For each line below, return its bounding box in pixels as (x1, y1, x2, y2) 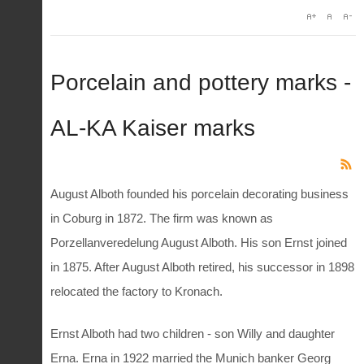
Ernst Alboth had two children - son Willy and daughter (50, 327, 335, 340)
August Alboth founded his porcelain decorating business (50, 186, 349, 201)
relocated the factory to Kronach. (50, 284, 226, 298)
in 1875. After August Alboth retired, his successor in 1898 (50, 259, 354, 274)
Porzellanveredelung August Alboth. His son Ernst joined (50, 235, 347, 249)
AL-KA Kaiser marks (50, 115, 255, 141)
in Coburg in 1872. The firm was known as (50, 210, 273, 225)
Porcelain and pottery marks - (50, 70, 351, 95)
